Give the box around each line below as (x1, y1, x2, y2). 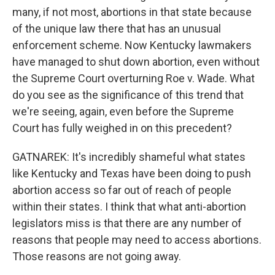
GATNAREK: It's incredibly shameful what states (12, 150, 246, 163)
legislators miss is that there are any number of (12, 217, 242, 230)
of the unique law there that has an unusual (12, 22, 221, 35)
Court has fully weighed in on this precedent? (12, 122, 232, 134)
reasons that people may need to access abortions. (12, 233, 261, 246)
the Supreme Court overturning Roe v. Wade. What (12, 72, 255, 85)
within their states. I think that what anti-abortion (12, 200, 246, 213)
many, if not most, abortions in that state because (12, 6, 252, 18)
